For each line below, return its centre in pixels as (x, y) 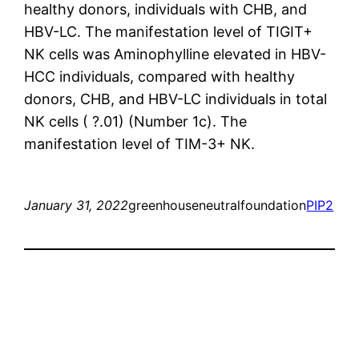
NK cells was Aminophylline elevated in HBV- (175, 54)
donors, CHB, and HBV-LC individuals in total (176, 99)
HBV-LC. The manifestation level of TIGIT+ (169, 31)
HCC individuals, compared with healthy (160, 76)
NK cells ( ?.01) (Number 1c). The (136, 121)
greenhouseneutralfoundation (218, 205)
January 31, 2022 (77, 205)
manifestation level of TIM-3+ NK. (140, 143)
